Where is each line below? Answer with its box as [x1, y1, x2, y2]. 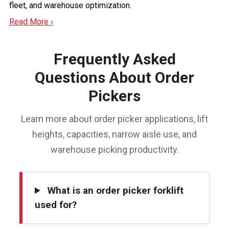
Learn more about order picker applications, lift [21, 113, 208, 125]
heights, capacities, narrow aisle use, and [32, 129, 197, 140]
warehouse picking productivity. [50, 144, 179, 155]
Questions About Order [35, 68, 194, 87]
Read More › [9, 17, 53, 27]
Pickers [88, 87, 141, 105]
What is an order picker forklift [45, 185, 184, 197]
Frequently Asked [53, 50, 176, 68]
